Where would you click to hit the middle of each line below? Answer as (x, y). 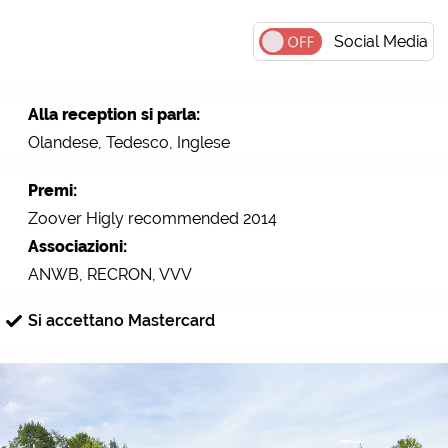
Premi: (52, 190)
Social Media (381, 41)
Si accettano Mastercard (121, 320)
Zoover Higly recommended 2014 (152, 218)
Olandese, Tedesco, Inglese (129, 142)
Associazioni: (77, 246)
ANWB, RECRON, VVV (110, 274)
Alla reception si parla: (114, 114)
